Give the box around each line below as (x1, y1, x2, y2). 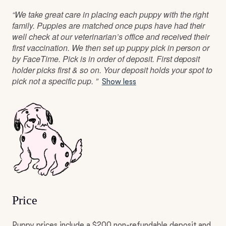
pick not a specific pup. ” (12, 75, 98, 87)
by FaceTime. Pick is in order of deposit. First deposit (12, 53, 200, 65)
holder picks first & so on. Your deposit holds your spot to (12, 64, 213, 76)
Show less (101, 77, 136, 87)
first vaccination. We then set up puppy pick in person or (12, 42, 210, 54)
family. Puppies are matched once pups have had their (12, 20, 205, 32)
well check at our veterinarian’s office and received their (12, 31, 210, 43)
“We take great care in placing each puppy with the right (12, 9, 209, 21)
